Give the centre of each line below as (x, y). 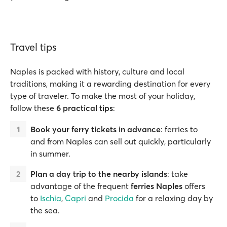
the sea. (45, 210)
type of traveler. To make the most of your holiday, (103, 96)
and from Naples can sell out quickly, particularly (121, 141)
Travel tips (33, 47)
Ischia (51, 198)
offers (194, 186)
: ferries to (179, 129)
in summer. (50, 154)
